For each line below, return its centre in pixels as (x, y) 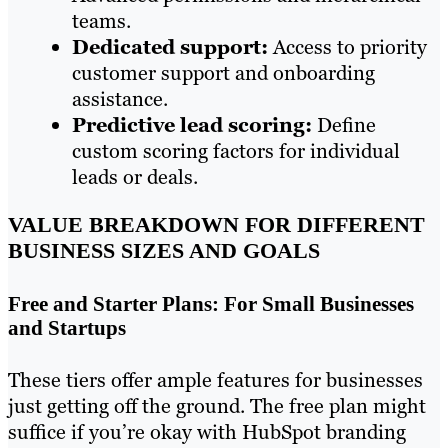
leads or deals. (135, 176)
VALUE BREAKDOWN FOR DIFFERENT (216, 224)
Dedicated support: (170, 46)
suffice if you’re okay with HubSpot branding (207, 432)
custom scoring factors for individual (236, 150)
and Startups (67, 327)
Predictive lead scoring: (192, 124)
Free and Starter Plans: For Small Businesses (211, 303)
